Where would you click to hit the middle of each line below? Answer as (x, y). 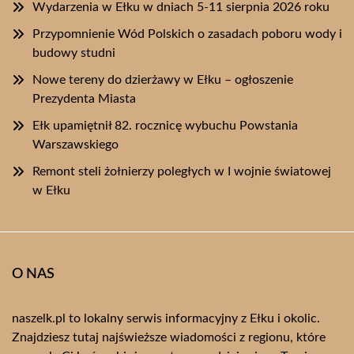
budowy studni (74, 53)
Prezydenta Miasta (84, 99)
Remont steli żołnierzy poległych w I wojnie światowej (182, 171)
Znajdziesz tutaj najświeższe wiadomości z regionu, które (169, 337)
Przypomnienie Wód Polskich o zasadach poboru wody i (187, 34)
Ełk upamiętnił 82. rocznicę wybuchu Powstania (165, 126)
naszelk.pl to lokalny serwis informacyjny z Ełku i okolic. (166, 318)
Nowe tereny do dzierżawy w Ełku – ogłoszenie (163, 80)
